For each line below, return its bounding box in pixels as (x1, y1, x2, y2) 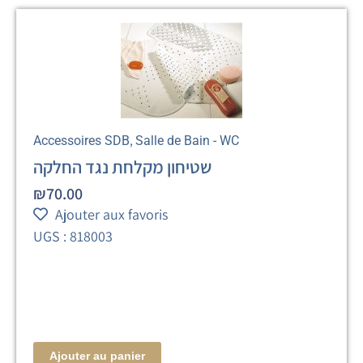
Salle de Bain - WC (135, 132, 240, 148)
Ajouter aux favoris (55, 204, 169, 224)
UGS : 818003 (33, 226, 113, 246)
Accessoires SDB (33, 132, 130, 148)
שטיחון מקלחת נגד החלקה (33, 155, 212, 178)
